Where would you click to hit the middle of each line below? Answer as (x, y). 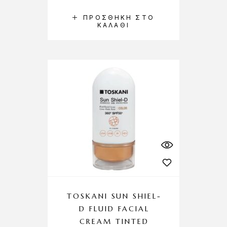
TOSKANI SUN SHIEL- (114, 196)
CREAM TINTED (114, 221)
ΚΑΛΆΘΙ (113, 25)
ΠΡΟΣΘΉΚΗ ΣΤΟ (119, 17)
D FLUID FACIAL (114, 209)
